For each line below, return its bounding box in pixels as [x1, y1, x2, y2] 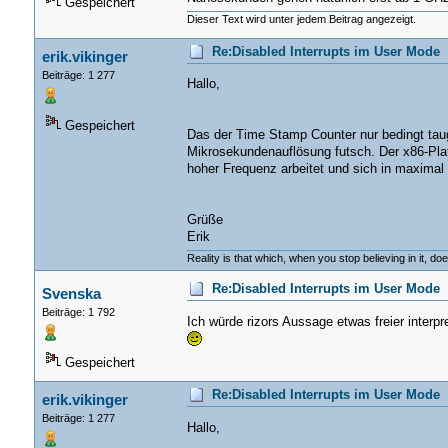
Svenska [41, 284, 101, 302]
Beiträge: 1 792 [41, 305, 115, 318]
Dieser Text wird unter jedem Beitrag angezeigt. [186, 12, 416, 25]
